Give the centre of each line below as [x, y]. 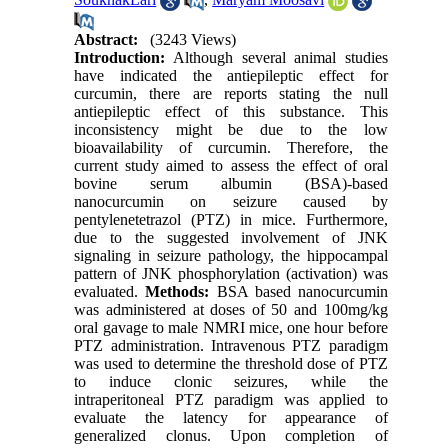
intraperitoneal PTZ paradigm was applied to [231, 400]
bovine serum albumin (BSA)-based [231, 184]
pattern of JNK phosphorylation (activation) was [231, 274]
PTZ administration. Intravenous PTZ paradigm [231, 346]
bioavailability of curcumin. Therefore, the [231, 148]
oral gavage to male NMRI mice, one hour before [231, 328]
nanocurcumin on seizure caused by [231, 202]
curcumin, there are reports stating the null [231, 94]
